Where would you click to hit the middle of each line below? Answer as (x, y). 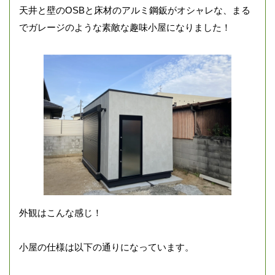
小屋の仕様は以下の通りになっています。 (107, 247)
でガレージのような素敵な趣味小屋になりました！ (125, 27)
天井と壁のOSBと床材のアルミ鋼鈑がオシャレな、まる (135, 10)
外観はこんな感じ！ (60, 213)
